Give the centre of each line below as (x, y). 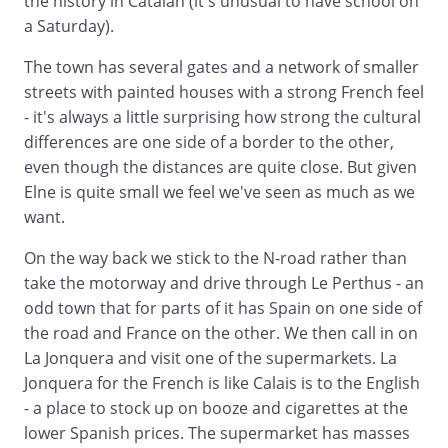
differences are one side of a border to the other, (209, 141)
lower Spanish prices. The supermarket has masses (217, 432)
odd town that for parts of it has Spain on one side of (223, 307)
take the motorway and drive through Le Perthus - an (224, 282)
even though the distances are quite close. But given (220, 166)
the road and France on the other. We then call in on (221, 332)
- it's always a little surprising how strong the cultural (222, 116)
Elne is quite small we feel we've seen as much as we (219, 191)
